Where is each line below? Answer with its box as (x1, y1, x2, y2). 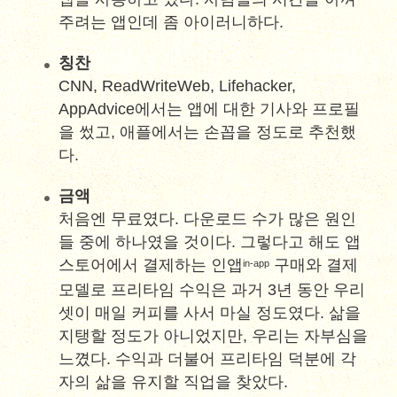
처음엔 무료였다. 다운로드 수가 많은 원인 (58, 210, 357, 228)
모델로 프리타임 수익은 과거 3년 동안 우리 (58, 281, 366, 299)
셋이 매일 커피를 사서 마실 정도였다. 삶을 (58, 304, 362, 322)
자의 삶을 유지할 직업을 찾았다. (58, 373, 289, 391)
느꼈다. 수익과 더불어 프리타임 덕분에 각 (58, 350, 357, 368)
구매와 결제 (269, 256, 359, 274)
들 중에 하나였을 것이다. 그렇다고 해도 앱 (58, 233, 362, 251)
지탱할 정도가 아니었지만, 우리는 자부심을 (58, 327, 369, 345)
